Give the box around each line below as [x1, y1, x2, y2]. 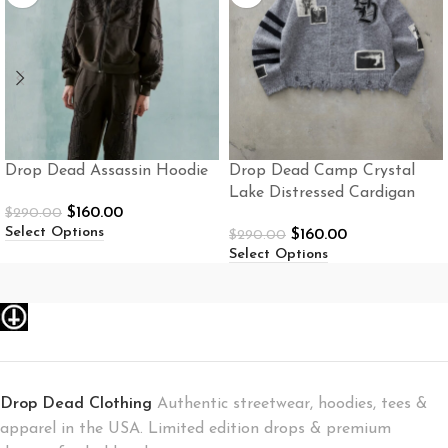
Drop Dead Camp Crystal [229, 163, 415, 180]
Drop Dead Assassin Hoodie [5, 163, 208, 180]
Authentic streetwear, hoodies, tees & [157, 396, 427, 413]
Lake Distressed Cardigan [229, 185, 415, 202]
